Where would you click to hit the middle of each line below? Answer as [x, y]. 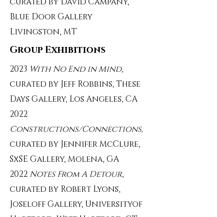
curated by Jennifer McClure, [75, 144]
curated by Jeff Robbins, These [75, 84]
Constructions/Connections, [76, 129]
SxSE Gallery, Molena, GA [64, 159]
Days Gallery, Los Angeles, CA [74, 99]
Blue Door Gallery [51, 17]
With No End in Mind [75, 69]
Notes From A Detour [76, 174]
